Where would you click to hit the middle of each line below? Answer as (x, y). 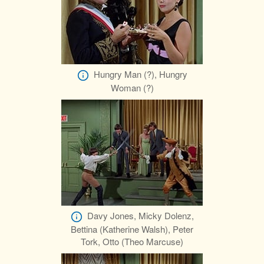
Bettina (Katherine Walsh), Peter (132, 229)
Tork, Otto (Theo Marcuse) (132, 241)
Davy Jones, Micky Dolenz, (140, 215)
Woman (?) (132, 87)
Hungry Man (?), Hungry (140, 74)
